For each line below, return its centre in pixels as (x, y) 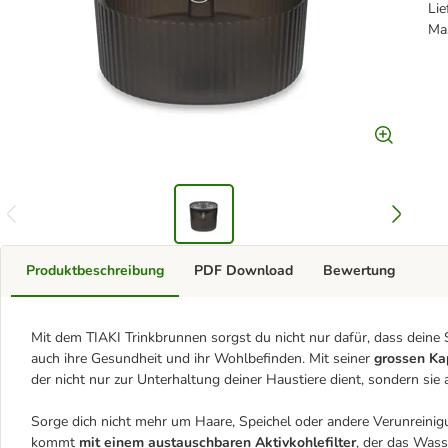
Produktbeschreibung (95, 270)
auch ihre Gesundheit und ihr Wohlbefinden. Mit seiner (200, 358)
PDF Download (243, 270)
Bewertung (359, 270)
